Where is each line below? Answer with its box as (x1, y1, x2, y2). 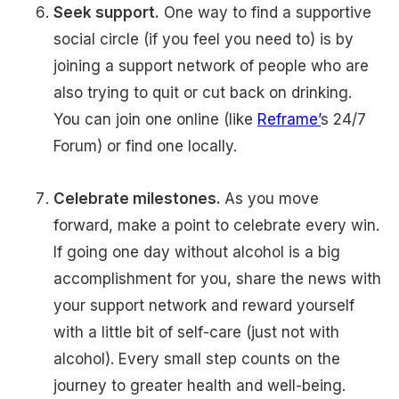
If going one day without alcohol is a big (53, 242, 340, 261)
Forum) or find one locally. (53, 137, 250, 156)
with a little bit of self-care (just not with (53, 322, 339, 341)
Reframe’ (257, 110, 321, 129)
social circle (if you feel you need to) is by (53, 30, 354, 49)
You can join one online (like (53, 110, 257, 129)
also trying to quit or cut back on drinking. (53, 84, 352, 102)
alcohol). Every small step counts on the (53, 349, 340, 368)
